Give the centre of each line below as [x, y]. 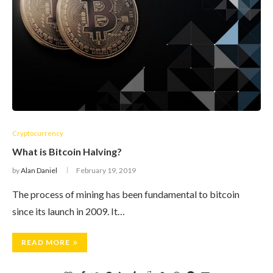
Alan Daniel [39, 170]
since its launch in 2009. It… [69, 211]
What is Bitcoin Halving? [67, 151]
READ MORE [46, 242]
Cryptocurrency [38, 133]
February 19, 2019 [106, 170]
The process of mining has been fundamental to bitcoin [126, 194]
